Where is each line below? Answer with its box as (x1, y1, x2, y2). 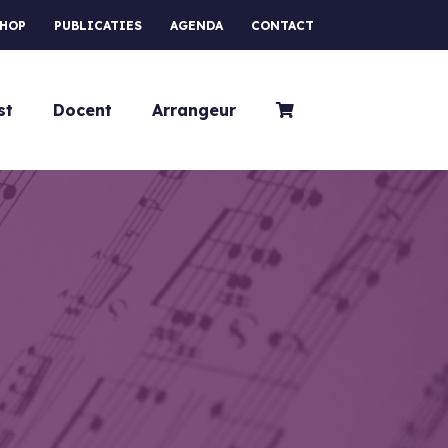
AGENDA (170, 18, 223, 33)
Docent (53, 100, 112, 120)
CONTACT (251, 18, 314, 33)
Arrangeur (152, 100, 236, 120)
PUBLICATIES (54, 18, 142, 33)
